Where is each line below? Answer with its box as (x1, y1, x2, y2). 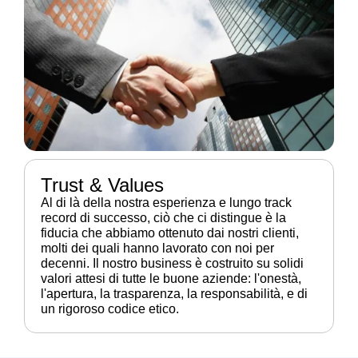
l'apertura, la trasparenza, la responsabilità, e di (41, 287, 308, 301)
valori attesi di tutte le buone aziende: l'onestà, (41, 272, 301, 286)
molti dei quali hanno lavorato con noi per (41, 241, 274, 256)
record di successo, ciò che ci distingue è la (41, 211, 286, 225)
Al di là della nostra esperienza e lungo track (41, 196, 292, 210)
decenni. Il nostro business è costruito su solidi (41, 257, 304, 271)
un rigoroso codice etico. (41, 302, 179, 316)
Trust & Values (41, 174, 164, 197)
